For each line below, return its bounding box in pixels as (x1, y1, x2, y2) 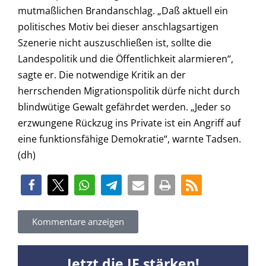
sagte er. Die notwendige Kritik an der (18, 68, 186, 81)
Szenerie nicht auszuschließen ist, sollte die (18, 36, 211, 49)
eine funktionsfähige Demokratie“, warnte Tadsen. (18, 132, 241, 145)
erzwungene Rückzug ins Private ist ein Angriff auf (18, 116, 240, 129)
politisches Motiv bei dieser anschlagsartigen (18, 20, 218, 33)
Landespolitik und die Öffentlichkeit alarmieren (18, 52, 227, 65)
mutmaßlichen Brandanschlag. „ (18, 4, 161, 17)
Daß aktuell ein (161, 4, 228, 17)
